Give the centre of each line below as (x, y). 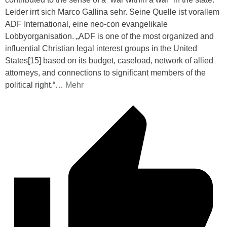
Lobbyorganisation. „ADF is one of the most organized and (109, 36)
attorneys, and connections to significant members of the (105, 73)
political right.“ (30, 85)
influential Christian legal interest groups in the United (101, 49)
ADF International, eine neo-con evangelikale (86, 24)
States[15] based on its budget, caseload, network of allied (109, 61)
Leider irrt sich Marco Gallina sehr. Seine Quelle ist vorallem (112, 12)
